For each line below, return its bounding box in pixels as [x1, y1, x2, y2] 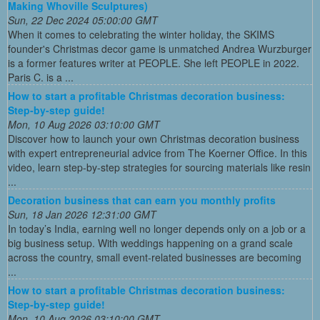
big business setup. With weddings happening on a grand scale [8, 236, 293, 251]
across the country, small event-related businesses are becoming [8, 250, 301, 265]
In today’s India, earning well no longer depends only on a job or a [8, 221, 306, 236]
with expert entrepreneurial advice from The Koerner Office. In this [8, 146, 307, 161]
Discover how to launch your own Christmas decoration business [8, 131, 299, 146]
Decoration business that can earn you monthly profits [8, 193, 276, 208]
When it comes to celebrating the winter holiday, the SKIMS [8, 27, 274, 42]
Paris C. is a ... [8, 70, 74, 85]
